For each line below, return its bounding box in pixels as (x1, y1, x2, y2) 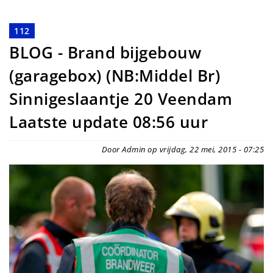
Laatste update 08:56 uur (9, 112, 208, 133)
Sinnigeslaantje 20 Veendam (9, 88, 232, 110)
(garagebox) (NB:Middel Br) (9, 65, 220, 87)
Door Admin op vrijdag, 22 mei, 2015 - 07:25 (101, 144, 264, 155)
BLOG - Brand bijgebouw (9, 42, 201, 64)
